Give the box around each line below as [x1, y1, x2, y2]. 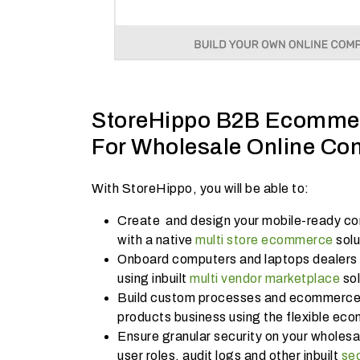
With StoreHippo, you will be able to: [92, 182, 309, 195]
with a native [117, 233, 195, 247]
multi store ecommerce [195, 233, 333, 247]
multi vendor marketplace [190, 272, 340, 285]
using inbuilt [117, 272, 190, 285]
